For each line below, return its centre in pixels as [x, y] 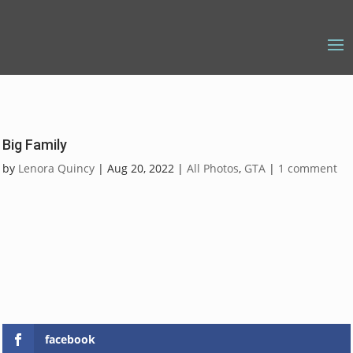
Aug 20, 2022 [141, 168]
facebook [70, 340]
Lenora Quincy [56, 168]
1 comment [308, 168]
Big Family [35, 145]
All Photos [213, 168]
